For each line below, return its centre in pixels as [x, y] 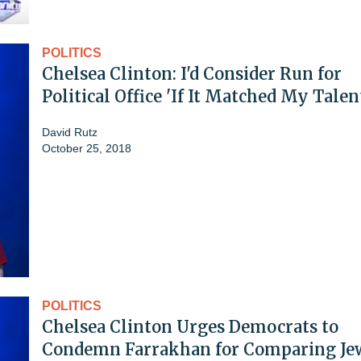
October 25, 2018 [87, 148]
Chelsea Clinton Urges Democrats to [190, 326]
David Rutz [70, 132]
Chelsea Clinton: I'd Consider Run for [192, 73]
